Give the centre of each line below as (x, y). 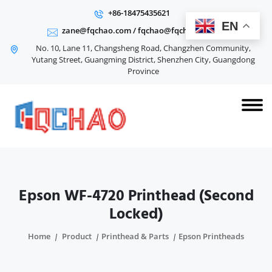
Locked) (136, 214)
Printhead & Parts (135, 236)
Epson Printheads (211, 236)
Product (77, 236)
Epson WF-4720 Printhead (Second (136, 196)
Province (143, 71)
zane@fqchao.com (97, 30)
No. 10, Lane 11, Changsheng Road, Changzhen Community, (143, 48)
